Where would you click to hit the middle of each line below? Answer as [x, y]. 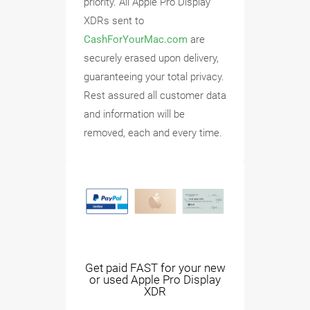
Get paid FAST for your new [155, 268]
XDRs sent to [114, 20]
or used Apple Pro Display [155, 280]
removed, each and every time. [153, 133]
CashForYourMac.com [136, 39]
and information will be [134, 114]
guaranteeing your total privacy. [154, 76]
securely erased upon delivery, [151, 58]
